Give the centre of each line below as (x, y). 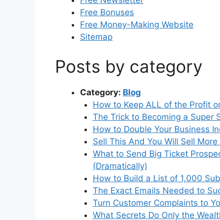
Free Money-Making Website (137, 25)
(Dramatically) (120, 166)
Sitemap (96, 37)
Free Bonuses (107, 12)
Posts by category (129, 66)
